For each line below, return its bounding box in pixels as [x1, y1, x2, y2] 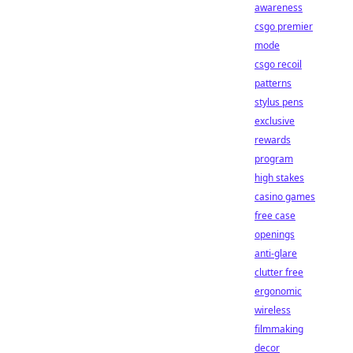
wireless [255, 303, 291, 317]
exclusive [255, 114, 295, 128]
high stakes [255, 171, 304, 184]
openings [255, 228, 295, 241]
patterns [255, 76, 292, 90]
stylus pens [255, 95, 303, 109]
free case [255, 209, 295, 222]
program [255, 152, 293, 165]
